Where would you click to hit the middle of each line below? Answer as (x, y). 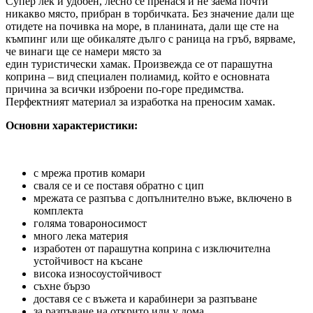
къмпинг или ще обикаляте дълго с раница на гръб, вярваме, (151, 38)
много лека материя (81, 235)
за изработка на (155, 101)
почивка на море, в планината (131, 26)
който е (199, 76)
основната (244, 76)
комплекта (58, 210)
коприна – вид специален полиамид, (93, 76)
